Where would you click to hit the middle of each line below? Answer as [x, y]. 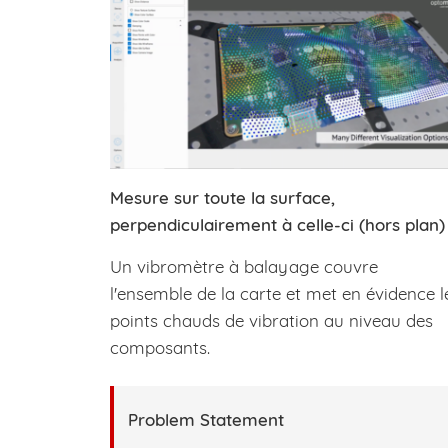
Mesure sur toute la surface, [222, 197]
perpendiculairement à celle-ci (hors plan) [277, 224]
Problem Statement [206, 420]
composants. [160, 347]
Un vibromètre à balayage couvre [244, 266]
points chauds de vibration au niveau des [271, 320]
